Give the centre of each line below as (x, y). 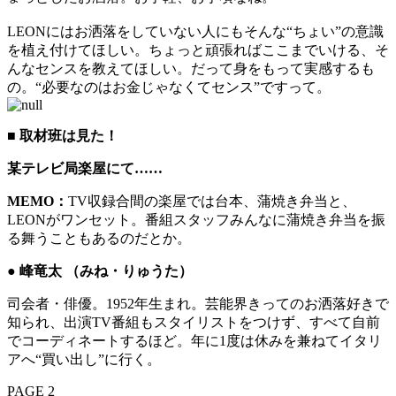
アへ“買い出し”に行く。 (84, 359)
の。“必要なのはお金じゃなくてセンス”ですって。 (169, 87)
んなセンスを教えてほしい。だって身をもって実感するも (191, 68)
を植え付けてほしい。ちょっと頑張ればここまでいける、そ (198, 49)
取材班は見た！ (67, 135)
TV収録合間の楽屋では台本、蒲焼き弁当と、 (212, 201)
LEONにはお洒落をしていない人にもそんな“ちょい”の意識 (195, 31)
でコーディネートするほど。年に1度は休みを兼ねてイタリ (194, 340)
